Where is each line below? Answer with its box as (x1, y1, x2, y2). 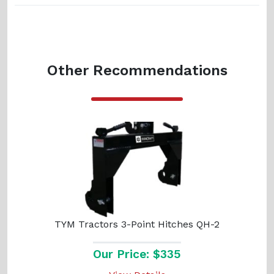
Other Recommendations (46, 61, 228, 79)
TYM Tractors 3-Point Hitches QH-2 (54, 218, 220, 230)
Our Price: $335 (93, 246, 181, 261)
